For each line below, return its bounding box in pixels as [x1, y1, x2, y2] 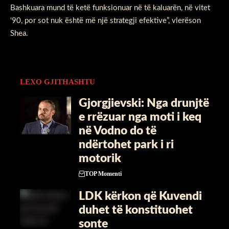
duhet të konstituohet [79, 204, 193, 216]
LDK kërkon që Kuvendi [79, 190, 202, 202]
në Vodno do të [79, 125, 156, 137]
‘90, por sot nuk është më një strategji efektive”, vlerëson [10, 17, 201, 25]
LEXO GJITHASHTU [20, 78, 95, 86]
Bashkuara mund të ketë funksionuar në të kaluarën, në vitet [10, 4, 210, 12]
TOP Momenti [85, 170, 122, 178]
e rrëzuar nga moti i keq [79, 111, 201, 123]
